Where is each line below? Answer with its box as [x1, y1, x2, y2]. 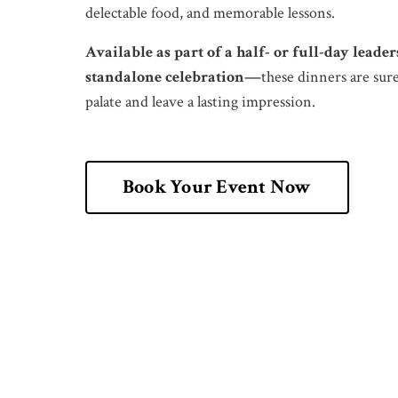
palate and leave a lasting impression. [84, 91, 315, 112]
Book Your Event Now [122, 173, 312, 200]
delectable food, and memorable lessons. [84, 2, 335, 23]
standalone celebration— [84, 66, 261, 87]
